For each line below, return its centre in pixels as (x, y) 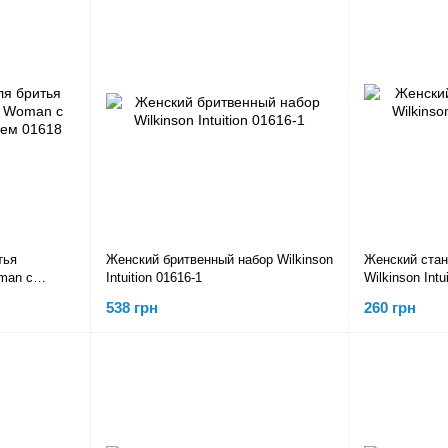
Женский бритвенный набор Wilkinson (219, 260)
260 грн (390, 307)
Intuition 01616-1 (154, 278)
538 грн (132, 307)
